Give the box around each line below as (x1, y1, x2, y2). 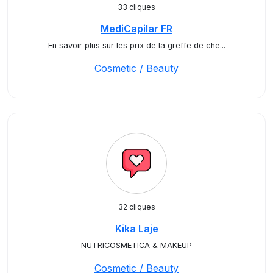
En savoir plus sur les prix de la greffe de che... (48, 41, 225, 50)
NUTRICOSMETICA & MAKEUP (81, 241, 192, 250)
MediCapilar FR (101, 23, 172, 35)
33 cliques (118, 2, 155, 12)
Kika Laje (115, 222, 158, 235)
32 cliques (118, 202, 155, 211)
